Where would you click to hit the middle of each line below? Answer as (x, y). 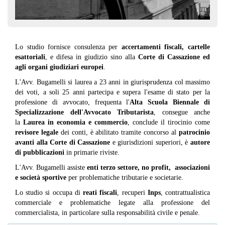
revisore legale (37, 133)
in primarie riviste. (92, 153)
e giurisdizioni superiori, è (150, 143)
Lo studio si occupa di (49, 193)
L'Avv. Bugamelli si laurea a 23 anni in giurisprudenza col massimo (113, 82)
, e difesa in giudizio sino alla (92, 57)
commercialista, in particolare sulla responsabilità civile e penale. (107, 213)
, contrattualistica (185, 193)
